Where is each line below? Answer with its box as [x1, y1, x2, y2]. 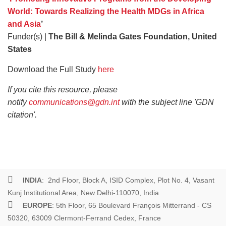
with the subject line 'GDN [120, 98, 214, 107]
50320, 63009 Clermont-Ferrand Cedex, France [8, 214, 161, 222]
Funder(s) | [8, 32, 48, 41]
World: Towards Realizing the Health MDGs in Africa [8, 7, 204, 16]
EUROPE [23, 201, 52, 210]
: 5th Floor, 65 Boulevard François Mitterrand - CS [52, 201, 211, 210]
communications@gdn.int [29, 98, 120, 107]
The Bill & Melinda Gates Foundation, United [48, 32, 217, 41]
